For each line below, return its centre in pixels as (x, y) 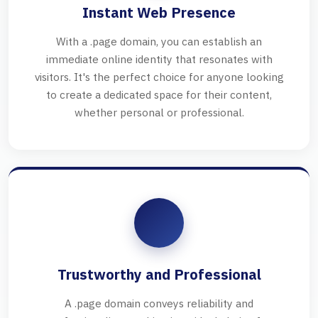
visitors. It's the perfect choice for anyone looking (159, 77)
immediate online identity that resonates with (159, 59)
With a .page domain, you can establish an (159, 42)
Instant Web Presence (159, 13)
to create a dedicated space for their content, (159, 95)
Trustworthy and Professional (159, 275)
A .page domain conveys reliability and (159, 303)
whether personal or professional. (159, 113)
